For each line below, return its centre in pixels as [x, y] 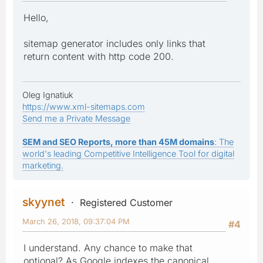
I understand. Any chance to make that [108, 247]
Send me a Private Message [76, 118]
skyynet [44, 202]
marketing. [43, 165]
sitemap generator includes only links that [114, 43]
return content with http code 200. [99, 56]
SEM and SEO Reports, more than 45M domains [118, 141]
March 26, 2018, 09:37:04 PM [76, 221]
